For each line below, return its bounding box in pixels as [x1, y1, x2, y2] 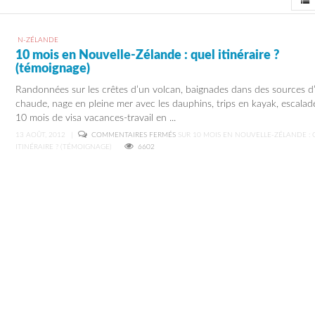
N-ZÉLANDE [17, 37, 58, 44]
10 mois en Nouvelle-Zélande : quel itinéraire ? [15, 49, 280, 62]
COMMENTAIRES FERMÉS [91, 131, 176, 139]
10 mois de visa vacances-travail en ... [15, 113, 176, 123]
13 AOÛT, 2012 [15, 131, 66, 139]
